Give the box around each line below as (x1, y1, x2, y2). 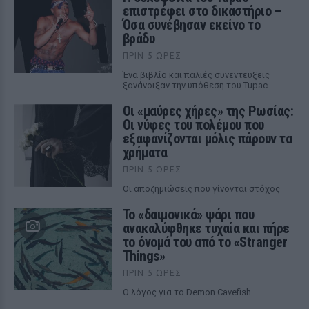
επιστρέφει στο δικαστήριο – (122, 2, 282, 19)
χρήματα (122, 143, 168, 161)
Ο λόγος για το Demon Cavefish (122, 286, 251, 297)
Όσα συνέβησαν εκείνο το (122, 16, 261, 33)
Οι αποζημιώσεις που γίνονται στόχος (122, 183, 280, 194)
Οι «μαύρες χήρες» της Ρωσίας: (122, 102, 294, 119)
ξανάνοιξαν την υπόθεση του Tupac (122, 79, 268, 90)
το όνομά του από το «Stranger (122, 233, 288, 250)
